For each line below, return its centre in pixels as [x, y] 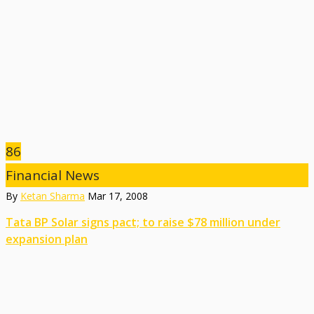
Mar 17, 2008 [118, 196]
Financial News [53, 175]
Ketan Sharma [53, 196]
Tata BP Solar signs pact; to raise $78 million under [143, 222]
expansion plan [47, 239]
